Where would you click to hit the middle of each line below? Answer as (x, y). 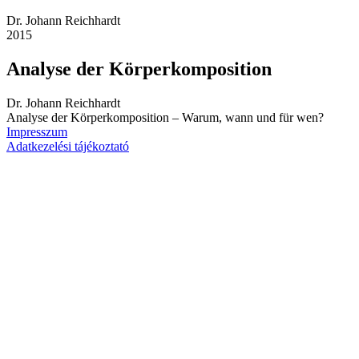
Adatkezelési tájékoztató (68, 146)
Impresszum (37, 131)
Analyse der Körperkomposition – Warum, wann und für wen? (165, 117)
